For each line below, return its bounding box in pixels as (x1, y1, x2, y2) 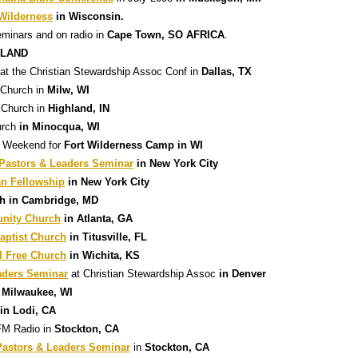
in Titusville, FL (66, 231, 147, 243)
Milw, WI (47, 84, 89, 96)
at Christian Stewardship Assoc (68, 268, 219, 280)
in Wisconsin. (56, 10, 124, 22)
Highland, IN (48, 102, 109, 114)
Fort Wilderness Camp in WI (64, 139, 203, 151)
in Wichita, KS (66, 249, 140, 261)
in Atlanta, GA (61, 213, 133, 225)
